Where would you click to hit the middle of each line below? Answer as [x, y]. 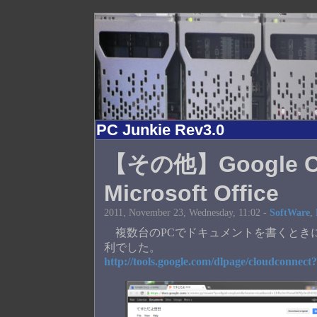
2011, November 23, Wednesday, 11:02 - [187, 212]
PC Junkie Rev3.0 [161, 130]
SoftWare [290, 212]
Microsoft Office [192, 193]
